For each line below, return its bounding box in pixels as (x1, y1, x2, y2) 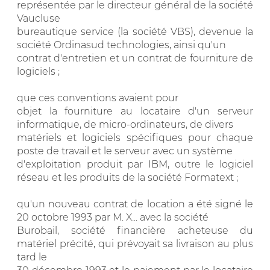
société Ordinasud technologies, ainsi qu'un (17, 39, 226, 51)
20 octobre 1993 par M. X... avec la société (17, 211, 209, 223)
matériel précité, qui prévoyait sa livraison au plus (17, 237, 253, 250)
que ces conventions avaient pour (17, 92, 178, 104)
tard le (17, 251, 47, 263)
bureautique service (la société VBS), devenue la (17, 25, 253, 37)
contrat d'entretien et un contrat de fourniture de (17, 52, 253, 64)
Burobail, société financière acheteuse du (17, 224, 253, 236)
